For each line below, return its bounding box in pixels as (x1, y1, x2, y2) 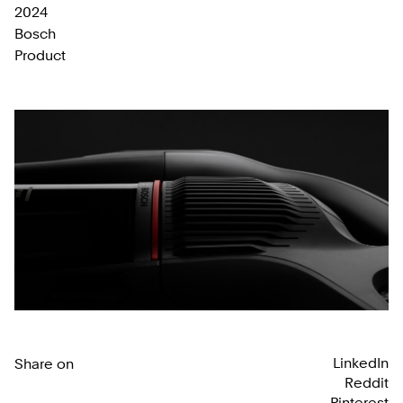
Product (14, 47, 66, 64)
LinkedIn (333, 354, 389, 372)
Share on (14, 354, 74, 372)
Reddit (345, 373, 389, 391)
